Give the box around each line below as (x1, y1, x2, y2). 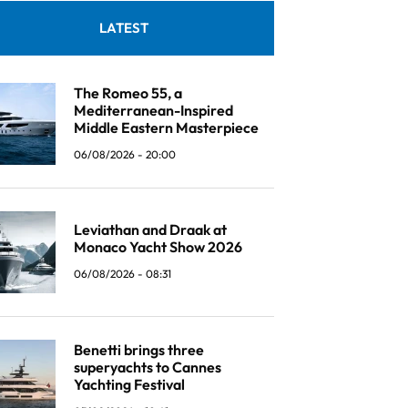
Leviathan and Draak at (74, 220, 227, 239)
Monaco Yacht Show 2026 (74, 238, 242, 256)
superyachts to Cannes (74, 357, 221, 376)
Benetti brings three (74, 340, 204, 359)
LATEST (99, 19, 148, 36)
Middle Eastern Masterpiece (74, 117, 259, 137)
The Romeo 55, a (74, 83, 182, 102)
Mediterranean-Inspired (74, 100, 233, 119)
